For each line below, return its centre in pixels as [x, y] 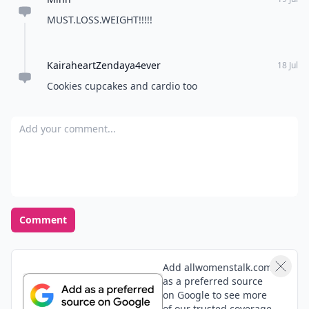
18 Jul [288, 65]
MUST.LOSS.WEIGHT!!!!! [100, 20]
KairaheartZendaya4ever [104, 65]
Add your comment [61, 124]
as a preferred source [212, 281]
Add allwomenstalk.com [217, 267]
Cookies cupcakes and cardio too [122, 86]
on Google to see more [215, 295]
